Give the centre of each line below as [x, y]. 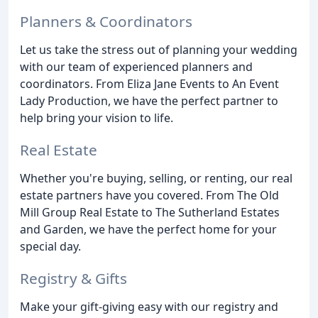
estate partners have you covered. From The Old [149, 195]
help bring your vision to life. [97, 117]
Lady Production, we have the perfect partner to [149, 100]
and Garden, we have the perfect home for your [148, 229]
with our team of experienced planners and [136, 66]
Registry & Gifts [73, 278]
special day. [50, 246]
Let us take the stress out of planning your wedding [159, 49]
